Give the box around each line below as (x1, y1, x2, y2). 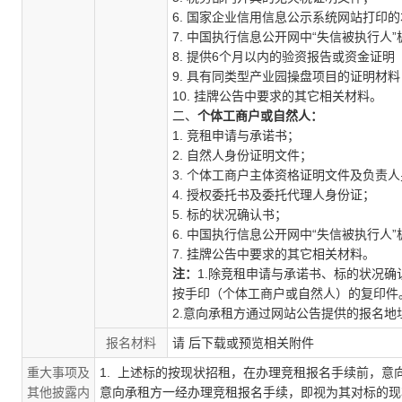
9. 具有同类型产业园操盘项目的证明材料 (172, 69, 400, 83)
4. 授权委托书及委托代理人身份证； (172, 188, 375, 202)
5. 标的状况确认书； (172, 207, 287, 222)
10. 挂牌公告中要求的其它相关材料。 (172, 89, 382, 103)
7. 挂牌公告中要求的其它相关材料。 (172, 247, 375, 261)
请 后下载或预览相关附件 (172, 336, 314, 350)
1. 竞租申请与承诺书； (172, 128, 300, 143)
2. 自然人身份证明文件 (172, 148, 300, 162)
